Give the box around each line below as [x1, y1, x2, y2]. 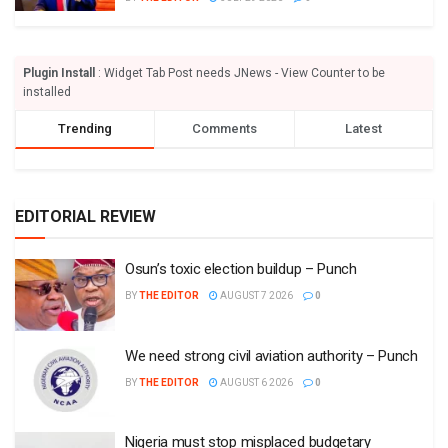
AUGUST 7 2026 [218, 290, 293, 301]
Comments [191, 121, 257, 136]
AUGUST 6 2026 [218, 376, 293, 388]
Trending [58, 121, 113, 136]
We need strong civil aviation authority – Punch [125, 346, 418, 365]
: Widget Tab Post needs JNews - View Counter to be [95, 66, 385, 80]
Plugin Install [23, 66, 95, 80]
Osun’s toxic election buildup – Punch [125, 260, 357, 278]
